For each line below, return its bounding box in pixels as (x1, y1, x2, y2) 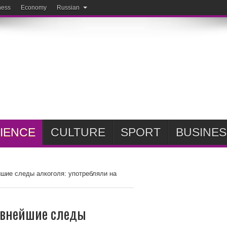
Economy (21, 4, 47, 11)
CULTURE (51, 126, 105, 139)
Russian (57, 4, 80, 11)
